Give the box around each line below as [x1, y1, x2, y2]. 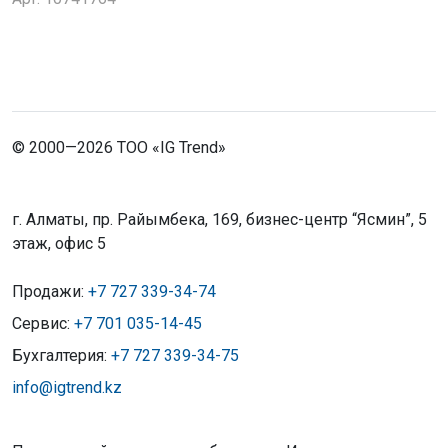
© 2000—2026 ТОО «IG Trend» [12, 137, 226, 157]
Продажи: [12, 281, 88, 301]
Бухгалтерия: [12, 345, 111, 365]
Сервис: [12, 313, 74, 333]
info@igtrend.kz [12, 377, 122, 397]
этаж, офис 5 [12, 233, 106, 253]
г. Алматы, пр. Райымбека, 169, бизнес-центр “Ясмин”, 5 [12, 209, 427, 229]
